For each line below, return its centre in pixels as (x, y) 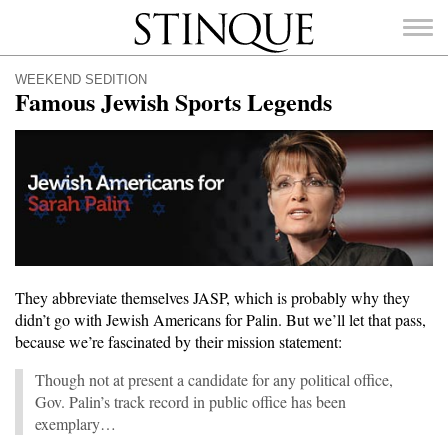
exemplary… (75, 423)
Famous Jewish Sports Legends (173, 101)
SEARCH (237, 180)
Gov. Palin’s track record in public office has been (190, 401)
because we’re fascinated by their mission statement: (178, 341)
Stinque (152, 14)
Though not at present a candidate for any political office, (214, 379)
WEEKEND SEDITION (81, 79)
